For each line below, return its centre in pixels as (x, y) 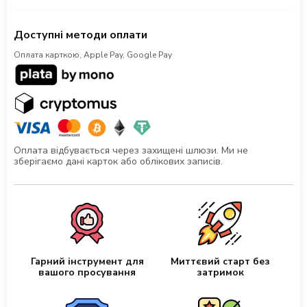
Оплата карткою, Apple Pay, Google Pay (93, 55)
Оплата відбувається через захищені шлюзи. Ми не (131, 151)
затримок (220, 273)
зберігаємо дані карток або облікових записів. (118, 162)
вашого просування (87, 273)
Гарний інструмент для (87, 262)
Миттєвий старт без (220, 262)
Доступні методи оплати (81, 35)
